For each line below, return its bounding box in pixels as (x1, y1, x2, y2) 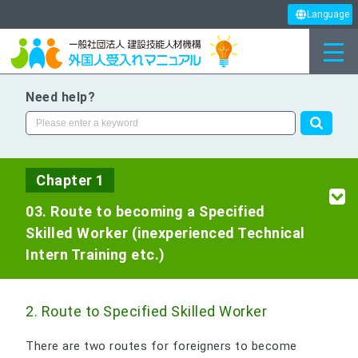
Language (307, 9, 349, 21)
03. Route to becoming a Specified (26, 202, 265, 220)
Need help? (26, 89, 96, 105)
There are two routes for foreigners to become (26, 338, 297, 353)
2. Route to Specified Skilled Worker (26, 302, 268, 320)
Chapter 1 (36, 171, 105, 189)
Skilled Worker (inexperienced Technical (26, 224, 305, 241)
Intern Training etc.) (26, 245, 165, 263)
